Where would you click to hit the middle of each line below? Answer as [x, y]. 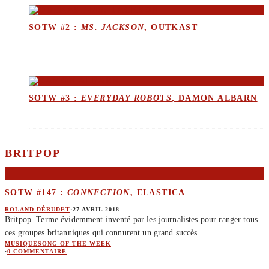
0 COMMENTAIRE [37, 251]
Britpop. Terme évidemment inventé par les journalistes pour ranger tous [131, 219]
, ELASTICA [158, 193]
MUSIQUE [21, 243]
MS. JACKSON [113, 27]
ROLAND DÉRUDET [38, 209]
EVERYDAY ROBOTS [126, 98]
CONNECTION [98, 193]
